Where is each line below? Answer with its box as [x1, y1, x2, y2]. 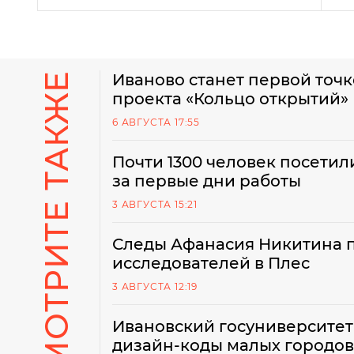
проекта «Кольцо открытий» [112, 89, 348, 108]
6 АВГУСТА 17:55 [112, 116, 200, 128]
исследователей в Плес [112, 254, 310, 273]
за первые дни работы [112, 171, 301, 190]
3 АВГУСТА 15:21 [112, 198, 198, 210]
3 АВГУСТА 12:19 [112, 281, 198, 292]
